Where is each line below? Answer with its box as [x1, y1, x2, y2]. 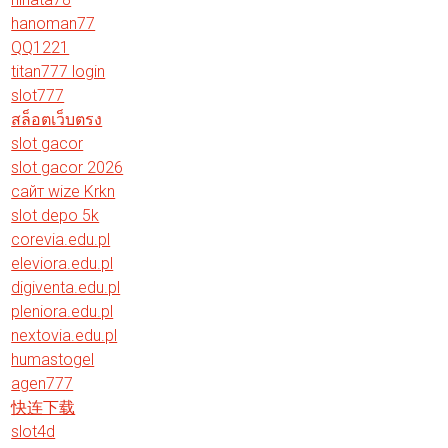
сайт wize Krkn [11, 182, 116, 201]
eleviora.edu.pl [11, 254, 114, 273]
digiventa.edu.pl [11, 278, 121, 297]
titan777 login [11, 62, 106, 81]
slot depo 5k [11, 206, 100, 225]
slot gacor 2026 [11, 158, 124, 177]
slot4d [11, 422, 56, 441]
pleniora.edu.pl [11, 302, 114, 321]
